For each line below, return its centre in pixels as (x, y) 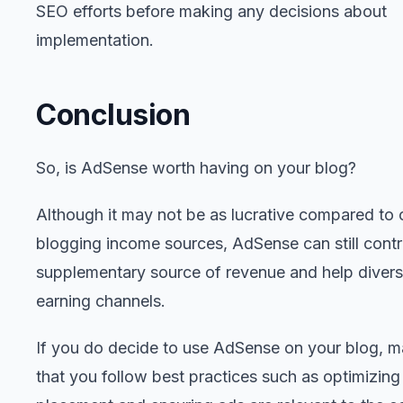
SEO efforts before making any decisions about (211, 11)
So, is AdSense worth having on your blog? (196, 168)
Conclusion (113, 115)
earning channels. (101, 301)
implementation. (95, 40)
